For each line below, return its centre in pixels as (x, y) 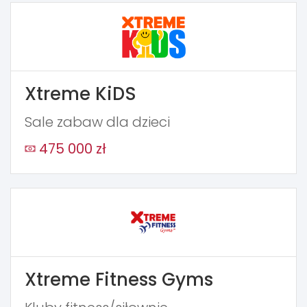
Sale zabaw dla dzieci (97, 122)
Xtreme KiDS (81, 94)
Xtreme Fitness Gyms (119, 280)
